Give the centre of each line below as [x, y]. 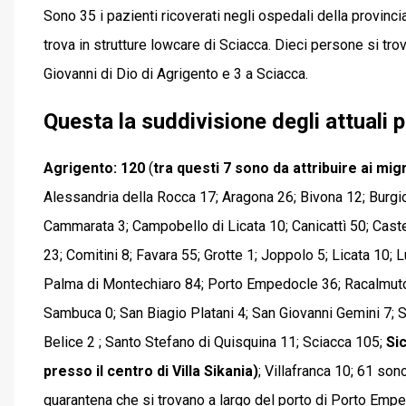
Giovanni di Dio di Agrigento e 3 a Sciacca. [176, 73]
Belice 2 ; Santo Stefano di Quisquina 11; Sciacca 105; [215, 342]
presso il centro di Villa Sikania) [151, 371]
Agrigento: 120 [94, 168]
